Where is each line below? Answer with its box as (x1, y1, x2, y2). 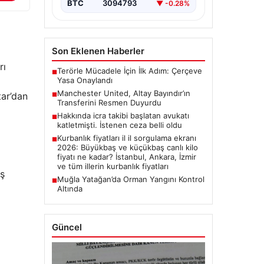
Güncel (51, 222, 82, 233)
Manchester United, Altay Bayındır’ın (57, 88, 190, 98)
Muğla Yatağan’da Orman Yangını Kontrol (57, 174, 204, 184)
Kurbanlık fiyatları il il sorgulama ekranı (57, 133, 196, 143)
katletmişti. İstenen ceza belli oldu (57, 120, 182, 130)
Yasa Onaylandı (57, 75, 113, 85)
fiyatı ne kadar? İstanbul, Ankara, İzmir (57, 152, 196, 162)
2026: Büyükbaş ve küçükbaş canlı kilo (57, 143, 198, 153)
